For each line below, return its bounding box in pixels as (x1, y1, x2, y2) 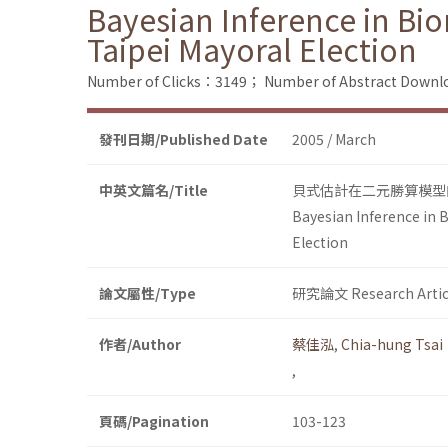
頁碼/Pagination (99, 411, 209, 432)
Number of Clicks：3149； (87, 71, 261, 92)
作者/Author (99, 334, 181, 355)
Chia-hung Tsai (341, 334, 443, 355)
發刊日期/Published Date (99, 129, 268, 150)
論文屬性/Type (99, 283, 196, 304)
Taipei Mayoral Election (87, 27, 417, 72)
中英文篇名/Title (99, 180, 208, 201)
